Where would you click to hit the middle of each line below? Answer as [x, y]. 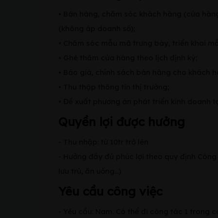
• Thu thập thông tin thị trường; [114, 87]
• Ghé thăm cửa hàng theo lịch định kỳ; [128, 58]
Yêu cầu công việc [110, 191]
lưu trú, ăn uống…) [90, 171]
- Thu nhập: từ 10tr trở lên [103, 142]
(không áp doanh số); [97, 28]
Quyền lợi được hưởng [122, 122]
